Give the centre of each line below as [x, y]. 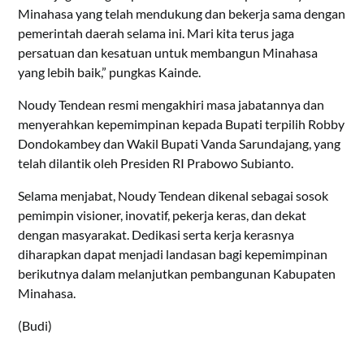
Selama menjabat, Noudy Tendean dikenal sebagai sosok [173, 196]
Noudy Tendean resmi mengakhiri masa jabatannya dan [171, 105]
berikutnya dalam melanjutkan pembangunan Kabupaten [177, 274]
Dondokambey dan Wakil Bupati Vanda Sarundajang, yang [180, 144]
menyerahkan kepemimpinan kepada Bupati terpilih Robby [182, 124]
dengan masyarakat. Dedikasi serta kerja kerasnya [156, 235]
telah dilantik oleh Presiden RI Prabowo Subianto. [156, 163]
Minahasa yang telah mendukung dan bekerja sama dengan [182, 14]
